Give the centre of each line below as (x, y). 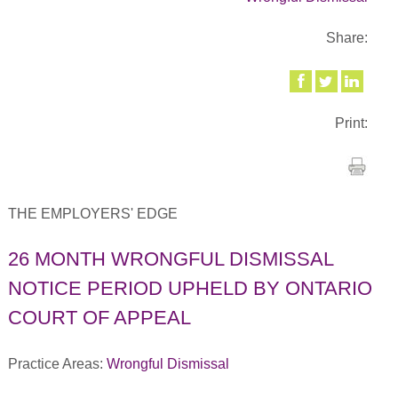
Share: (347, 38)
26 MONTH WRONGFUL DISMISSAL (170, 259)
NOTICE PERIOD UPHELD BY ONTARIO (190, 288)
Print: (352, 123)
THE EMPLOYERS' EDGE (92, 213)
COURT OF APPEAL (99, 317)
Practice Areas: (57, 363)
